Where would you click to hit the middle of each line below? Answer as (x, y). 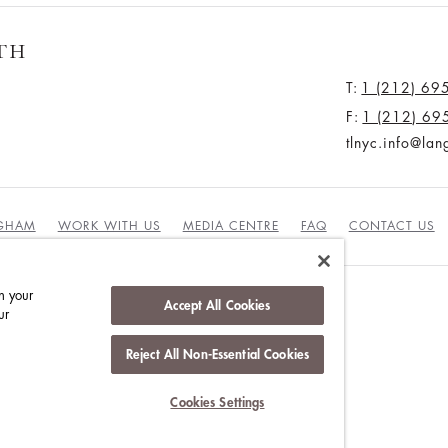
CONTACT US (391, 225)
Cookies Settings (217, 402)
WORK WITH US (109, 225)
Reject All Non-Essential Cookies (217, 354)
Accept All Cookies (217, 305)
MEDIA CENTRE (230, 225)
